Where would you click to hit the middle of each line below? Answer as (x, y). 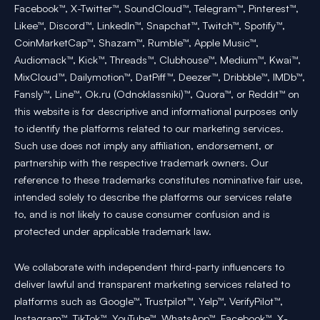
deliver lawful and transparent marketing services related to (152, 284)
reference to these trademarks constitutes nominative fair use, (159, 180)
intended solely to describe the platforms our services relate (153, 197)
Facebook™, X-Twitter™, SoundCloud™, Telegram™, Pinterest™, (156, 9)
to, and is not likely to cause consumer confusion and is (142, 214)
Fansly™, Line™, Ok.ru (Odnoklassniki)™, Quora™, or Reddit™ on (157, 94)
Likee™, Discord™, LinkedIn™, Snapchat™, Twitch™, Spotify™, (150, 26)
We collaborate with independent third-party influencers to (149, 266)
